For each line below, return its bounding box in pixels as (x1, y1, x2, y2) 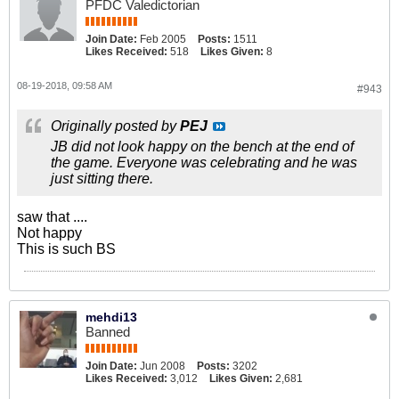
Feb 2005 (140, 33, 186, 45)
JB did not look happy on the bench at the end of (51, 139, 354, 154)
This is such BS (17, 241, 116, 256)
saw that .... (17, 209, 87, 224)
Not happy (17, 225, 82, 240)
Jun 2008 (140, 360, 185, 372)
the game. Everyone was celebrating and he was (51, 155, 357, 170)
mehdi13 (85, 310, 137, 324)
